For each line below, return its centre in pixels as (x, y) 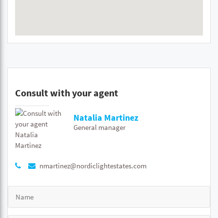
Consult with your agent (67, 93)
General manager (100, 127)
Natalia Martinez (106, 118)
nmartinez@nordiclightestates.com (92, 166)
